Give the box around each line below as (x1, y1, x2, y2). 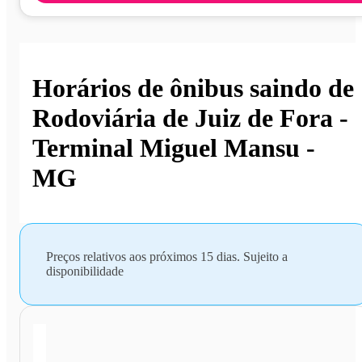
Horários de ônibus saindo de (32, 73, 354, 103)
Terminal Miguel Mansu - (32, 133, 315, 162)
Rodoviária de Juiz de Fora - (32, 103, 348, 133)
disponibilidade (46, 264, 124, 279)
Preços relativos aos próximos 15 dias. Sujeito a (46, 250, 288, 264)
